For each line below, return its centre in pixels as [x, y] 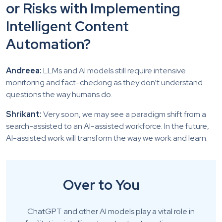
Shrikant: [24, 114]
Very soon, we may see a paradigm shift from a [124, 114]
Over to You [101, 185]
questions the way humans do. [59, 95]
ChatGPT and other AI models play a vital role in [111, 212]
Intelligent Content [67, 27]
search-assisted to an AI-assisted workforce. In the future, [108, 126]
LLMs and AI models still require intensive [114, 71]
